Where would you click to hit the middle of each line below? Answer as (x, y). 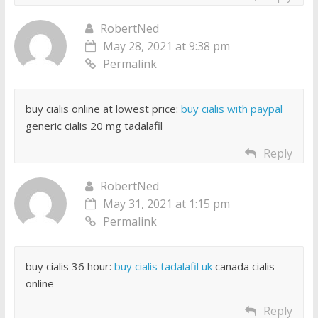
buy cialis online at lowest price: (103, 109)
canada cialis (243, 267)
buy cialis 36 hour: (70, 267)
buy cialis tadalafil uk (163, 267)
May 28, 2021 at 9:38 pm (166, 46)
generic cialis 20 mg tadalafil (94, 126)
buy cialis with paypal (231, 109)
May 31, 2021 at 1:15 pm (166, 204)
